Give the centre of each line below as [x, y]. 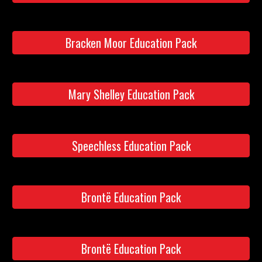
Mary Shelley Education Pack [131, 94]
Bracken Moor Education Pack [131, 43]
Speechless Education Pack [131, 146]
